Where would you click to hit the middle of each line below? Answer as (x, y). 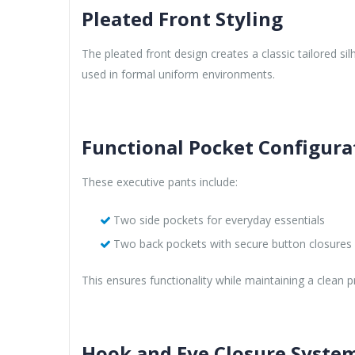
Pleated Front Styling (182, 18)
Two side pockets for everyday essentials (219, 219)
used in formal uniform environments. (178, 74)
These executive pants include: (160, 181)
